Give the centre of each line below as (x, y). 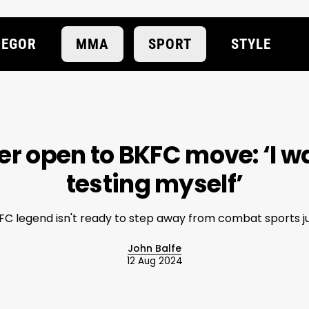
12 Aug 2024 (154, 261)
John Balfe (154, 248)
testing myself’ (154, 183)
